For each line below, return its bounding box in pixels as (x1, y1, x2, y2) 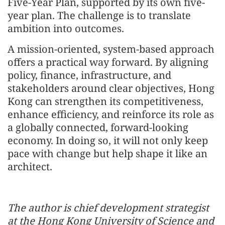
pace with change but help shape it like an (8, 147, 207, 160)
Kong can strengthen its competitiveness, (8, 94, 203, 108)
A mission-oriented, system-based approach (8, 42, 214, 56)
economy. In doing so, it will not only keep (8, 134, 208, 147)
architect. (8, 160, 52, 173)
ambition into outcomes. (8, 22, 124, 35)
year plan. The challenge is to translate (8, 9, 191, 22)
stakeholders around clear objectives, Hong (8, 81, 214, 95)
